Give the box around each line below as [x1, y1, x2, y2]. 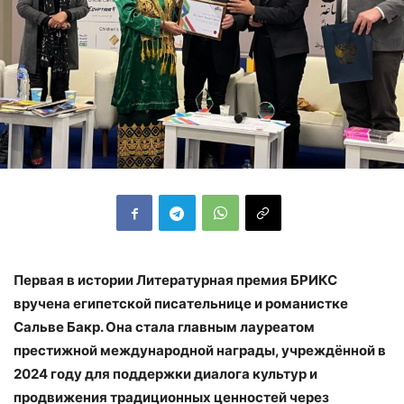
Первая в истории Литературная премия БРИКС [14, 271, 337, 289]
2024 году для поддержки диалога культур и [14, 365, 317, 383]
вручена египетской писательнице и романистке [14, 295, 348, 313]
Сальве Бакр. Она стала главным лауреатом [14, 318, 315, 336]
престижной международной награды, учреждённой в [14, 342, 386, 360]
